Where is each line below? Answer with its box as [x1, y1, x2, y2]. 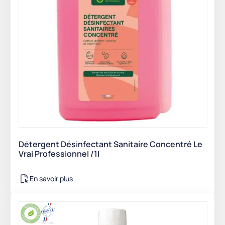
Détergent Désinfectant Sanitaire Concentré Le [19, 138, 202, 150]
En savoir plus [30, 174, 73, 184]
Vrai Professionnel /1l [19, 148, 99, 159]
